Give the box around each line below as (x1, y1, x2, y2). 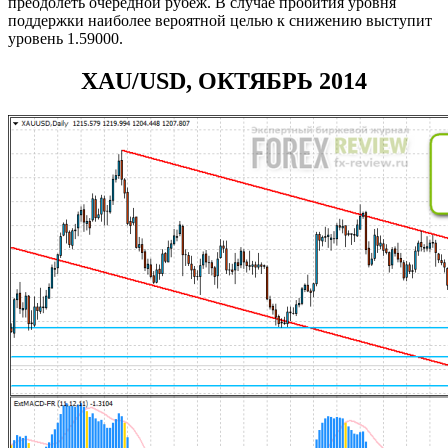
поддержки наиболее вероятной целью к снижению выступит (8, 12, 432, 30)
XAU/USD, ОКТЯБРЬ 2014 (81, 68, 367, 95)
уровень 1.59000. (8, 30, 123, 48)
